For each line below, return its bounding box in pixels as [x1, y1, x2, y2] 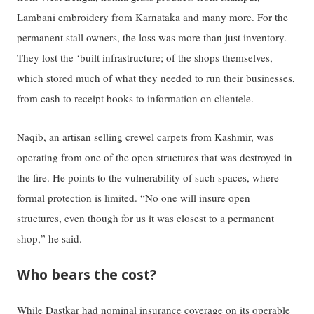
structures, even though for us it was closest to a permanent [17, 210, 275, 225]
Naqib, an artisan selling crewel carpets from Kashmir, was [17, 129, 274, 144]
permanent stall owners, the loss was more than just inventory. [17, 30, 287, 45]
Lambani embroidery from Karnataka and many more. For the [17, 10, 289, 25]
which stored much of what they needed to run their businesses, [17, 71, 296, 86]
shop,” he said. [17, 231, 83, 245]
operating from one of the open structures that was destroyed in [17, 149, 293, 164]
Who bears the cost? [17, 265, 157, 285]
